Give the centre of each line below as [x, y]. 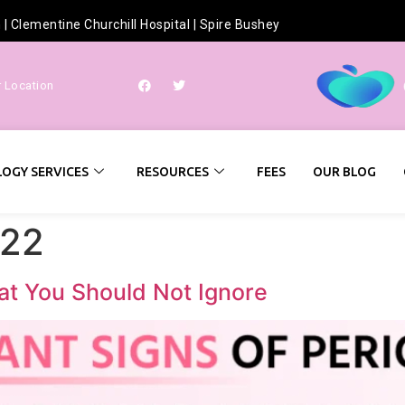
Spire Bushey [240, 24]
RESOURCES [173, 171]
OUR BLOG [345, 171]
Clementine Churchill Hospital [100, 24]
